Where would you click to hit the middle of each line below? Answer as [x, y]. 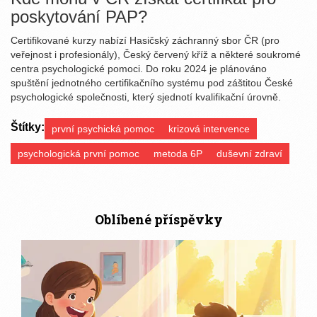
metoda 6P [178, 154]
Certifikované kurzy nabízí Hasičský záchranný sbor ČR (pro [145, 41]
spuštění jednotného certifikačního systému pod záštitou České [152, 83]
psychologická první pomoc [79, 154]
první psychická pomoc [103, 129]
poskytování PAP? [79, 17]
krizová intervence [209, 129]
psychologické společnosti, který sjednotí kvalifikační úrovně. [146, 97]
